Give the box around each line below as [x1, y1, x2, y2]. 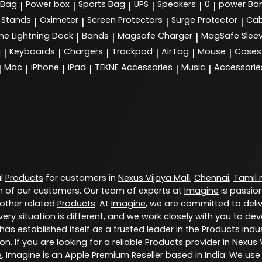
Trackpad [112, 46, 153, 58]
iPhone [31, 61, 59, 74]
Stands [1, 14, 31, 26]
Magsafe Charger [118, 30, 192, 42]
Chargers [64, 46, 103, 58]
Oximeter [40, 14, 78, 26]
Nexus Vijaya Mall [118, 172, 190, 184]
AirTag [161, 46, 189, 58]
